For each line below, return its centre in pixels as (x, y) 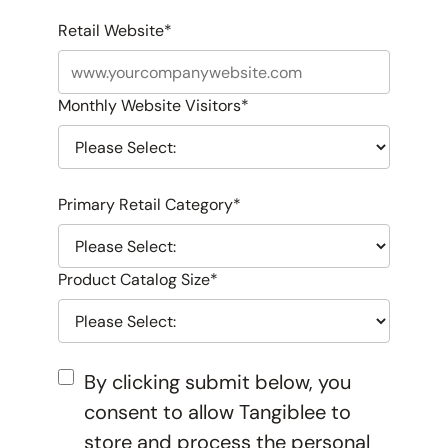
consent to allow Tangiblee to (217, 412)
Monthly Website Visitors (149, 106)
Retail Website (110, 31)
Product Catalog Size (133, 280)
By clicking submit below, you (217, 382)
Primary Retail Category (145, 205)
